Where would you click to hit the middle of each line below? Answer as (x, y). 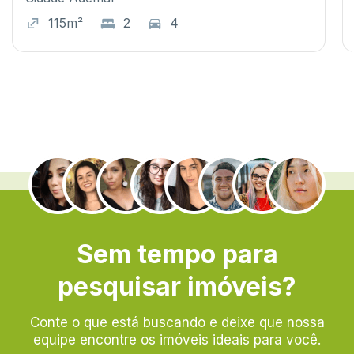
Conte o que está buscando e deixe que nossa (177, 322)
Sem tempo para (177, 254)
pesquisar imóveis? (177, 286)
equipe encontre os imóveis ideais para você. (177, 339)
